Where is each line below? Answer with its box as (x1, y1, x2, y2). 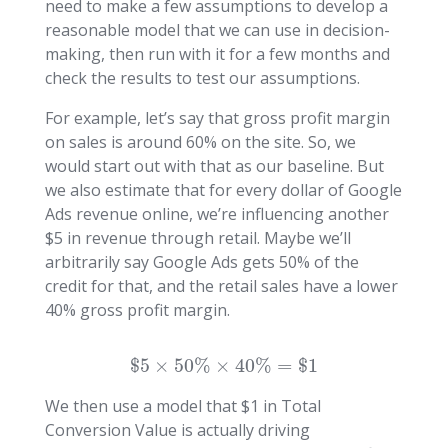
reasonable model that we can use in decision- (44, 18, 390, 41)
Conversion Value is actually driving (44, 418, 310, 441)
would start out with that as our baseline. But (44, 154, 384, 177)
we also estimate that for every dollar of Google (44, 178, 402, 201)
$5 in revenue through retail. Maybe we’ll (44, 226, 351, 249)
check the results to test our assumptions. (44, 66, 360, 89)
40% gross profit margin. (44, 298, 230, 321)
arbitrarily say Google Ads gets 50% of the (44, 250, 359, 273)
